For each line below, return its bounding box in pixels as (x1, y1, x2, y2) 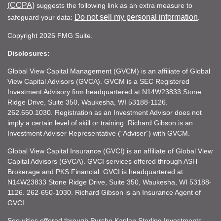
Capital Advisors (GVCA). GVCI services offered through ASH (7, 157, 197, 165)
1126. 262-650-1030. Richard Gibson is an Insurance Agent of (7, 188, 201, 196)
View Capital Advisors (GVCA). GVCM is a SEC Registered (7, 77, 189, 85)
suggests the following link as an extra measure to (35, 1, 192, 9)
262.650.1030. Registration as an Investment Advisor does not (7, 108, 202, 116)
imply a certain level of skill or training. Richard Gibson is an (7, 118, 193, 127)
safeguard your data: (7, 13, 74, 21)
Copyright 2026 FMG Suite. (7, 31, 93, 39)
